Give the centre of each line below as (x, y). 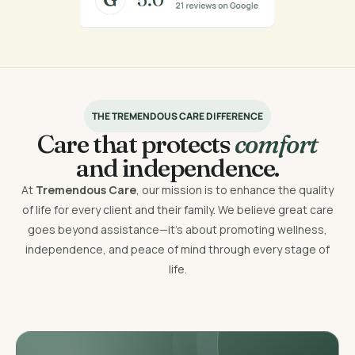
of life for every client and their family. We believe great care (177, 209)
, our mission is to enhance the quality (235, 189)
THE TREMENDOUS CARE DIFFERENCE (177, 116)
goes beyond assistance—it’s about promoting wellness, (177, 229)
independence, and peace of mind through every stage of (177, 249)
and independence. (177, 167)
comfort (276, 143)
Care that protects (136, 143)
